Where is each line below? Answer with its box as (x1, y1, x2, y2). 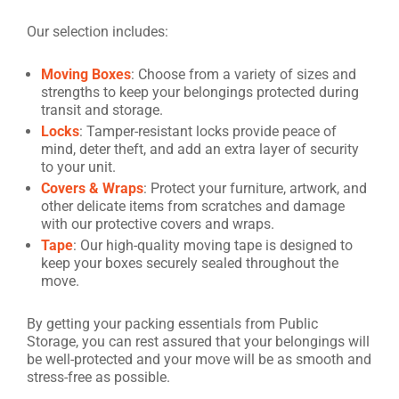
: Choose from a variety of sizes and (131, 65, 356, 83)
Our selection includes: (27, 22, 168, 40)
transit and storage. (41, 101, 163, 118)
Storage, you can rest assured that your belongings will (27, 332, 370, 350)
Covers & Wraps (41, 179, 143, 197)
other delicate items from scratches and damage (41, 197, 345, 215)
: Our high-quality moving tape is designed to (73, 236, 353, 254)
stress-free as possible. (27, 368, 170, 386)
